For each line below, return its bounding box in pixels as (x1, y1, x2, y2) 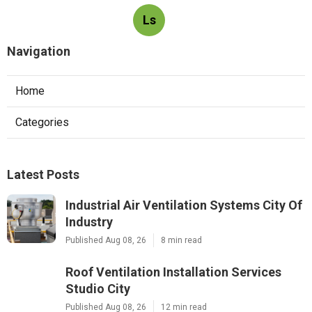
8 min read (161, 235, 202, 245)
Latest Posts (7, 166, 79, 182)
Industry (65, 214, 113, 229)
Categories (15, 115, 69, 129)
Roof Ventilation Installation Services (65, 264, 281, 279)
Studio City (65, 281, 130, 296)
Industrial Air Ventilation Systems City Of (65, 197, 302, 212)
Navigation (7, 43, 70, 58)
